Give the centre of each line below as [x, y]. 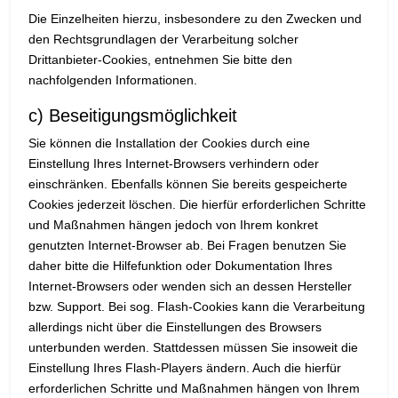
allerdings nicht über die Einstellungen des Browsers [175, 327]
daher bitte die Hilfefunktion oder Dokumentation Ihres [180, 266]
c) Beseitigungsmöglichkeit [133, 116]
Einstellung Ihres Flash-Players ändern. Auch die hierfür [185, 368]
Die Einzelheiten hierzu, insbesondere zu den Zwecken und [195, 19]
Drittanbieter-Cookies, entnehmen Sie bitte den [160, 60]
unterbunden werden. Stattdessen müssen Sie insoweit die [193, 348]
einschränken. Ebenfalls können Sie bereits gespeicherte [188, 184]
